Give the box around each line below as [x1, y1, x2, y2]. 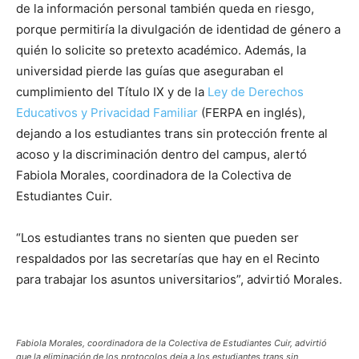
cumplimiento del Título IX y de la [16, 83, 208, 99]
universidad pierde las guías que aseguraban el [16, 63, 284, 79]
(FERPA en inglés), [198, 104, 305, 120]
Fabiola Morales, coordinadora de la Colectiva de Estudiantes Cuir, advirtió [16, 337, 327, 349]
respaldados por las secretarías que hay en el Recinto [16, 250, 320, 266]
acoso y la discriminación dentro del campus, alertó [16, 146, 307, 162]
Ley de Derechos [208, 83, 304, 99]
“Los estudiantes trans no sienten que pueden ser [16, 229, 299, 245]
